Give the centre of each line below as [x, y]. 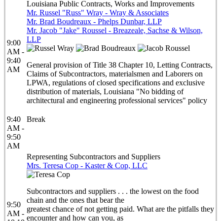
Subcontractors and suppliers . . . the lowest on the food [113, 191]
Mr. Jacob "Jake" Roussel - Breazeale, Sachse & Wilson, [115, 30]
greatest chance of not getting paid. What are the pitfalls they [120, 209]
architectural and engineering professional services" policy [117, 100]
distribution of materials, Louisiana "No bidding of [105, 92]
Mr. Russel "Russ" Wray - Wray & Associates [98, 13]
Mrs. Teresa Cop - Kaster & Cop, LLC [87, 166]
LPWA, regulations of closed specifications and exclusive [116, 83]
